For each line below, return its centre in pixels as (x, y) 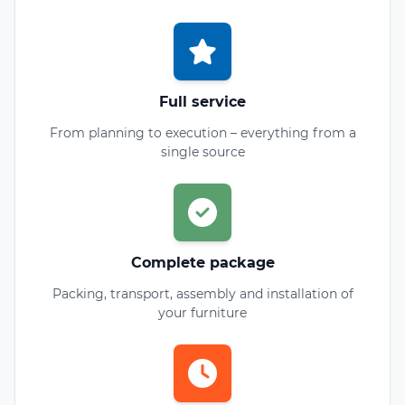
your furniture (202, 312)
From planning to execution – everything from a (202, 132)
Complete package (202, 262)
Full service (202, 101)
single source (202, 151)
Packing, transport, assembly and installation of (202, 293)
